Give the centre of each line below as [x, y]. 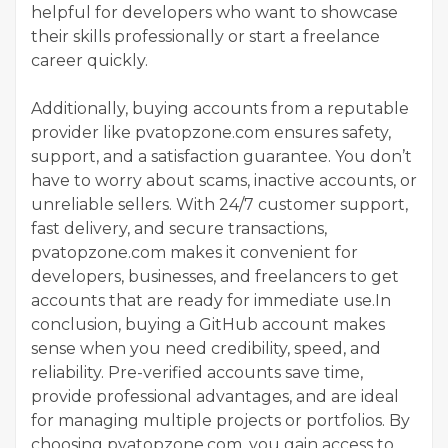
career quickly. [89, 60]
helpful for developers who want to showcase [214, 12]
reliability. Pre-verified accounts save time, [197, 372]
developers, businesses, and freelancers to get [215, 276]
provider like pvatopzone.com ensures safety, [211, 132]
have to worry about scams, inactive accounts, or [224, 180]
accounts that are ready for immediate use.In [211, 300]
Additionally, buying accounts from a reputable [220, 108]
